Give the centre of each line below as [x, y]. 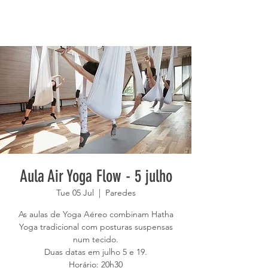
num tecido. [96, 239]
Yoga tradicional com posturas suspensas [96, 227]
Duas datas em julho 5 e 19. [96, 252]
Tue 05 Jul [75, 193]
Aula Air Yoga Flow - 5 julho [96, 176]
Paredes [120, 193]
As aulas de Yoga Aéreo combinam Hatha [96, 214]
